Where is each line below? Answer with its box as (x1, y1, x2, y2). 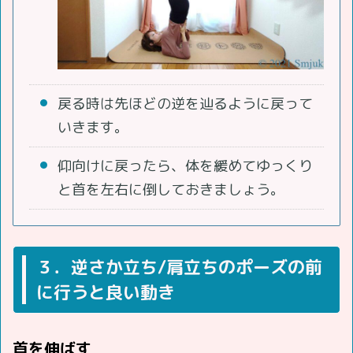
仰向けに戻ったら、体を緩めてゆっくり (58, 156, 313, 176)
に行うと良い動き (35, 280, 175, 305)
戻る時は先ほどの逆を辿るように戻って (58, 94, 313, 114)
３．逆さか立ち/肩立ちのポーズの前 (35, 255, 322, 280)
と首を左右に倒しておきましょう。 (58, 180, 284, 200)
